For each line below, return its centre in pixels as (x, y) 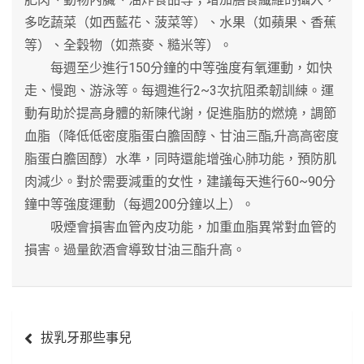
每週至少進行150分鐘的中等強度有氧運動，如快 (178, 67)
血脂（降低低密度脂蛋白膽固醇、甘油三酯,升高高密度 (182, 136)
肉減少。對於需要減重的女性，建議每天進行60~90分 (180, 181)
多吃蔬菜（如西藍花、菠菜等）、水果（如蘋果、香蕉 (180, 22)
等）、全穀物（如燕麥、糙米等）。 (128, 45)
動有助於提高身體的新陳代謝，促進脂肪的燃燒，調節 (180, 113)
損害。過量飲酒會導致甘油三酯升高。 (135, 249)
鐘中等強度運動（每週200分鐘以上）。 (139, 204)
